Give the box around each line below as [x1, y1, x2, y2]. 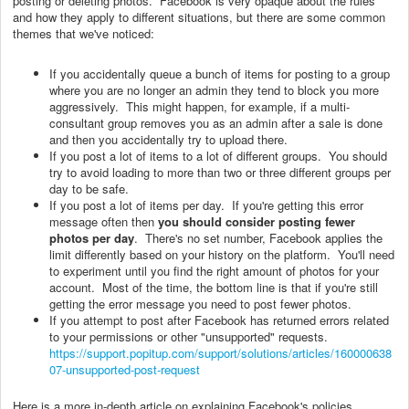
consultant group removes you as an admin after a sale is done [49, 113, 383, 131]
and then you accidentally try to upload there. [49, 130, 288, 148]
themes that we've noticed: [13, 24, 154, 42]
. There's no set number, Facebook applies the [134, 228, 383, 246]
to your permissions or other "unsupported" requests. [49, 327, 328, 345]
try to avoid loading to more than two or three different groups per [49, 163, 391, 181]
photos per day [49, 228, 134, 246]
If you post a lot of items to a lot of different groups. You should [49, 146, 387, 164]
